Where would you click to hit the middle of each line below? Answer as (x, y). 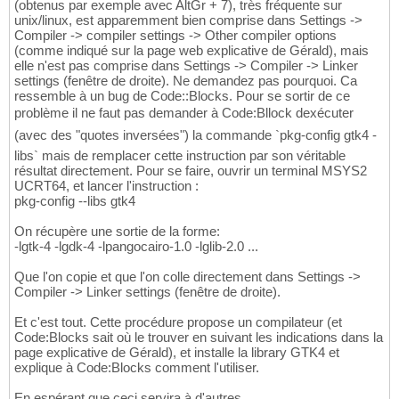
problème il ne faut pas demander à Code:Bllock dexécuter (184, 113)
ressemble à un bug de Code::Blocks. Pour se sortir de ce (182, 96)
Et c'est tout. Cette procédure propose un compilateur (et (178, 322)
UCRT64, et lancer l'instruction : (106, 186)
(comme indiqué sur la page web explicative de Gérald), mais (191, 51)
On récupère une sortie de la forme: (117, 232)
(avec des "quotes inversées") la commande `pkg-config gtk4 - (195, 135)
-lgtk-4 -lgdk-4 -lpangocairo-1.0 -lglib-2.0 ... (136, 247)
